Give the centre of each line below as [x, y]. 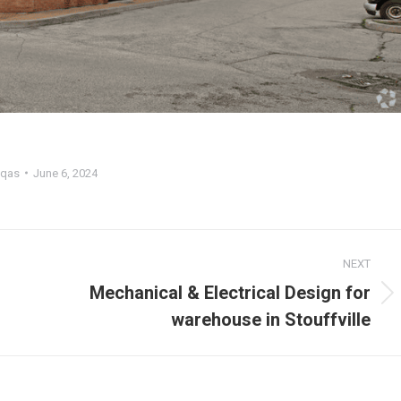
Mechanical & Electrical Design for [230, 292]
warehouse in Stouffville [271, 319]
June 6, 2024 [65, 173]
